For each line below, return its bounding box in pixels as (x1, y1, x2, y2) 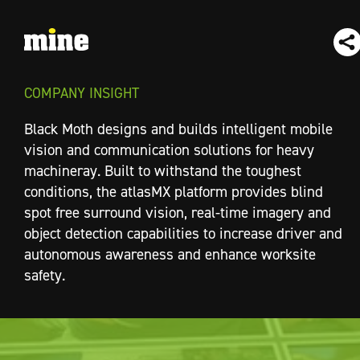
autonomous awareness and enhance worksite (24, 244, 316, 264)
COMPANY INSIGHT (24, 84, 139, 101)
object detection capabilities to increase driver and (24, 223, 342, 243)
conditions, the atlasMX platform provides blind (24, 182, 323, 201)
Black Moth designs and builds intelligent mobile (24, 119, 333, 138)
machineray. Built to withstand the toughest (24, 161, 301, 180)
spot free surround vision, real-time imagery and (24, 202, 331, 222)
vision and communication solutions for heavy (24, 140, 314, 159)
